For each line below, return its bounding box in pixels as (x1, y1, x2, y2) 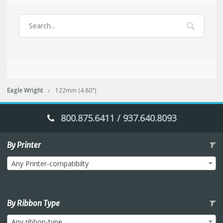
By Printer (7, 140, 41, 150)
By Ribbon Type (7, 199, 60, 209)
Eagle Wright (7, 86, 43, 95)
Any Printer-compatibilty (11, 158, 89, 168)
